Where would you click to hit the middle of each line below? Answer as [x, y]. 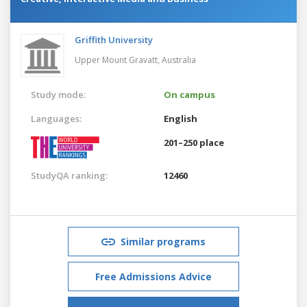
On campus [189, 94]
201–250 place [194, 142]
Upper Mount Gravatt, [118, 60]
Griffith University [114, 39]
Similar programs [163, 241]
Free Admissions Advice [153, 276]
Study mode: [58, 94]
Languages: [56, 118]
